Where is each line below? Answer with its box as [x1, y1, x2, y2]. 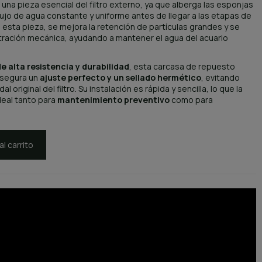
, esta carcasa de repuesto [129, 61, 235, 73]
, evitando [201, 72, 240, 84]
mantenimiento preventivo [57, 94, 170, 106]
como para [169, 94, 213, 106]
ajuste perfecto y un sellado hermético [39, 72, 201, 84]
